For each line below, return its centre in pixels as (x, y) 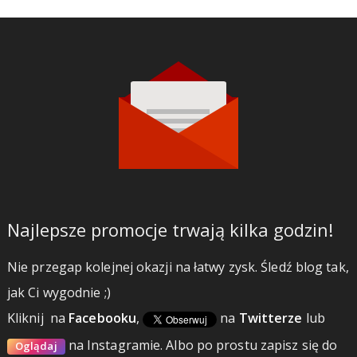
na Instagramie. (116, 345)
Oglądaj (36, 345)
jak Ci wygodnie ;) (59, 293)
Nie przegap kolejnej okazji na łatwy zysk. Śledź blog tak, (178, 267)
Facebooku (103, 318)
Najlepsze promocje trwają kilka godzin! (170, 230)
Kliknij (27, 318)
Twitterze (271, 318)
